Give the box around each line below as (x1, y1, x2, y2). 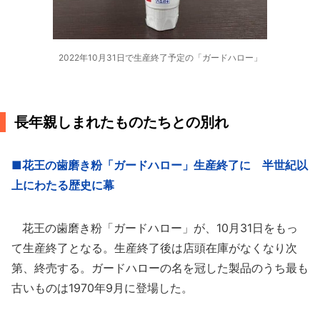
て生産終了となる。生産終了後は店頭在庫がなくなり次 (11, 241, 297, 255)
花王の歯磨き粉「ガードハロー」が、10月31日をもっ (11, 221, 298, 235)
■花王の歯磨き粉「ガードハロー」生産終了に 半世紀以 (11, 158, 308, 172)
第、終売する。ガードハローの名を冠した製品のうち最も (11, 261, 309, 275)
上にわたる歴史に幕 (11, 178, 114, 192)
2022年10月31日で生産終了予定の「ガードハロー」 (58, 52, 262, 63)
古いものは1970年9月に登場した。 (11, 281, 193, 295)
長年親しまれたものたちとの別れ (14, 114, 229, 131)
